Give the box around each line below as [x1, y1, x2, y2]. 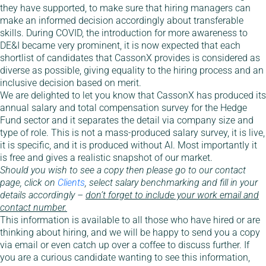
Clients [58, 177, 85, 189]
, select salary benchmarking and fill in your [85, 177, 258, 189]
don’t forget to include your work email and [85, 189, 259, 201]
